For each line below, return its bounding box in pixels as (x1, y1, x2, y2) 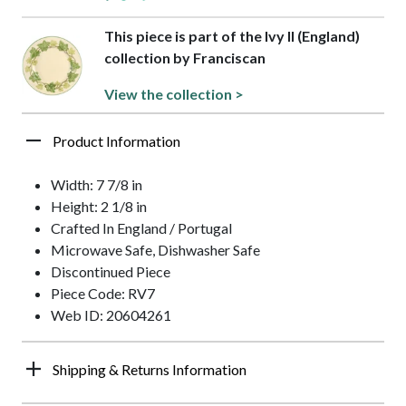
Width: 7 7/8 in (51, 176, 142, 194)
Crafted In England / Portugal (51, 219, 232, 237)
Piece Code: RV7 (51, 285, 155, 303)
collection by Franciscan (103, 49, 266, 67)
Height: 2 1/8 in (51, 198, 147, 216)
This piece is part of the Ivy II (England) (103, 27, 360, 45)
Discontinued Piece (51, 263, 170, 281)
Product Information (53, 132, 180, 150)
